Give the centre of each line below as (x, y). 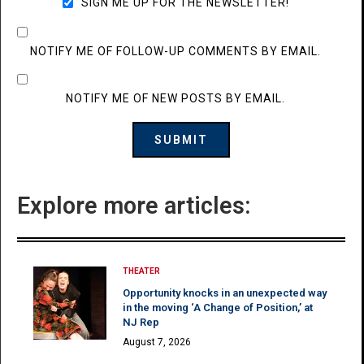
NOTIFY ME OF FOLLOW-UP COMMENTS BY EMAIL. (175, 52)
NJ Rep (141, 323)
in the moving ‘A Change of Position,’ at (218, 308)
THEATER (141, 271)
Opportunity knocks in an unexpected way (225, 293)
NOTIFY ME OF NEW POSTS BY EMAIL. (175, 99)
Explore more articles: (134, 206)
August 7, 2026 (157, 342)
